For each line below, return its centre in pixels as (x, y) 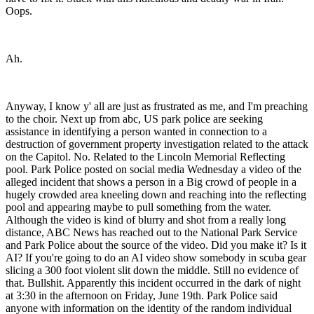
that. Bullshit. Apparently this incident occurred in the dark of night (153, 283)
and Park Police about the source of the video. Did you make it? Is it (156, 245)
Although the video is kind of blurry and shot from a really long (146, 220)
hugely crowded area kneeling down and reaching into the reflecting (156, 195)
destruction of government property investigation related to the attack (157, 144)
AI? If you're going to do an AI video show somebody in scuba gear (156, 258)
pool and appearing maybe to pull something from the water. (138, 207)
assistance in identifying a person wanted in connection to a (136, 132)
